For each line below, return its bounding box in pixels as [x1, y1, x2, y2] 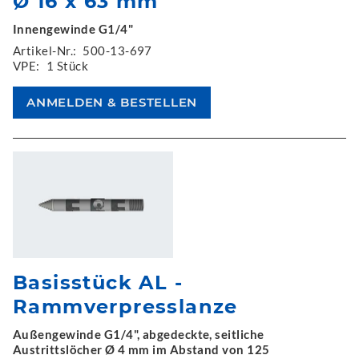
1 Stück [46, 58, 88, 73]
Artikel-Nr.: [13, 42, 77, 58]
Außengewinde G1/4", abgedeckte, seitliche [13, 327, 264, 341]
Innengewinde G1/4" [13, 21, 134, 36]
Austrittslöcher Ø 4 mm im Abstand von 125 [13, 342, 270, 357]
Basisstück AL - [13, 271, 183, 294]
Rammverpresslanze [13, 295, 238, 318]
